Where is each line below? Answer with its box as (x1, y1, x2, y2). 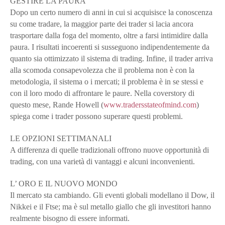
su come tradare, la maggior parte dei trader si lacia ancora (10, 19, 193, 28)
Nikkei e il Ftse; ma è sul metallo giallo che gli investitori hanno (10, 202, 211, 211)
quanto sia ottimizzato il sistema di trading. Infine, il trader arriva (10, 54, 213, 63)
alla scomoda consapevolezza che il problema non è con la (10, 65, 194, 74)
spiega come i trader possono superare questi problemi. (10, 111, 183, 121)
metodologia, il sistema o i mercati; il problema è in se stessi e (10, 77, 203, 86)
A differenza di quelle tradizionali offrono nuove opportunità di (10, 145, 209, 154)
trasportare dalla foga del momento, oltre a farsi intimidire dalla (10, 31, 208, 40)
